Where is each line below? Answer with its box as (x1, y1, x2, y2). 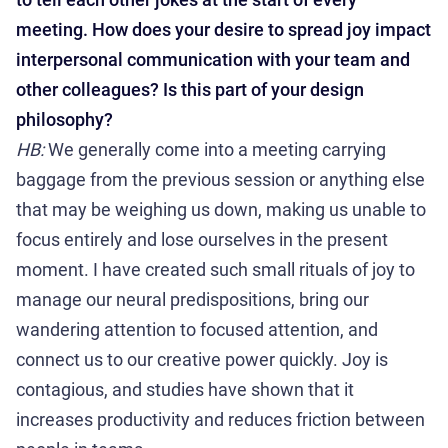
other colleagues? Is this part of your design (16, 79, 364, 100)
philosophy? (16, 109, 113, 130)
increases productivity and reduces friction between (16, 409, 425, 430)
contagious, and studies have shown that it (16, 379, 354, 400)
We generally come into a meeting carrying (44, 139, 386, 160)
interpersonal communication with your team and (16, 49, 410, 70)
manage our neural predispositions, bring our (16, 289, 369, 310)
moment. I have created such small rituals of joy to (16, 259, 415, 280)
